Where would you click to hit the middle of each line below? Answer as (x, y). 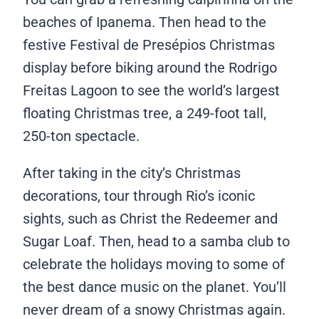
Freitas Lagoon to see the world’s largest (151, 90)
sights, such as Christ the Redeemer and (150, 218)
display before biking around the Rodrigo (150, 67)
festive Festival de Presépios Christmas (149, 45)
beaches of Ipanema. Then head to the (145, 22)
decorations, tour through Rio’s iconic (139, 195)
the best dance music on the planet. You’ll (155, 287)
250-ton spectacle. (83, 136)
